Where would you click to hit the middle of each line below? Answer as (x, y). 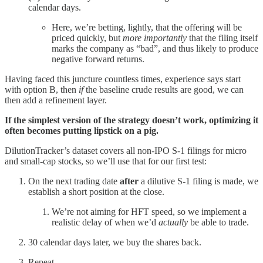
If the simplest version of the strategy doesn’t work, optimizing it (131, 120)
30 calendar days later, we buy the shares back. (115, 242)
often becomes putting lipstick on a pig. (82, 130)
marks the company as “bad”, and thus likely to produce (155, 48)
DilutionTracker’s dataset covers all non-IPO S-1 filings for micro (126, 150)
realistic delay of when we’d (105, 222)
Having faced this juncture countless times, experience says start (123, 79)
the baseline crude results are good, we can (163, 89)
